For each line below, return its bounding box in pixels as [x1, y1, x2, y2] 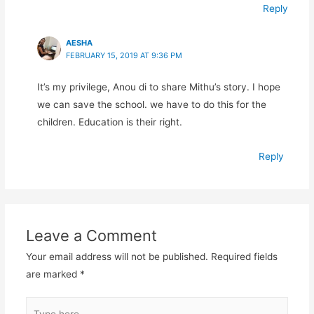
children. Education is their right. [36, 116, 182, 128]
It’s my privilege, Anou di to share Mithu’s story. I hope [36, 81, 280, 93]
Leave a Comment [25, 226, 157, 245]
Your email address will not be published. [25, 250, 208, 262]
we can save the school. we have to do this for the [36, 98, 266, 110]
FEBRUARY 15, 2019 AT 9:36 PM [65, 50, 182, 61]
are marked [25, 268, 80, 280]
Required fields [210, 250, 278, 262]
